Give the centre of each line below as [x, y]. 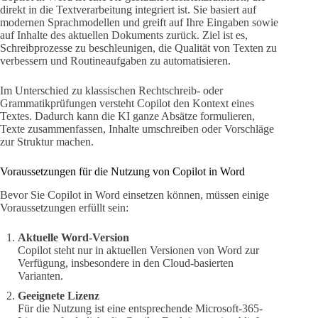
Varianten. [40, 275]
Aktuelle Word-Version [73, 237]
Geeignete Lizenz [59, 295]
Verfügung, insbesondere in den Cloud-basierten [126, 263]
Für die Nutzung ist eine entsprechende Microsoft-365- [140, 308]
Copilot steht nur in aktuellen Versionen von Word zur [138, 250]
